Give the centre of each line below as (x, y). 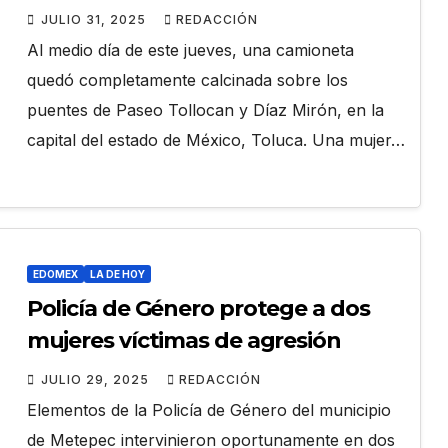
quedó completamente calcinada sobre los (187, 80)
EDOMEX (55, 274)
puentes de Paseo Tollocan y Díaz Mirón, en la (205, 110)
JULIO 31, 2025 (95, 20)
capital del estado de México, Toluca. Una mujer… (215, 140)
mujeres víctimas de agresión (183, 341)
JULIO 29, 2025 (96, 380)
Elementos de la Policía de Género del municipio (208, 410)
